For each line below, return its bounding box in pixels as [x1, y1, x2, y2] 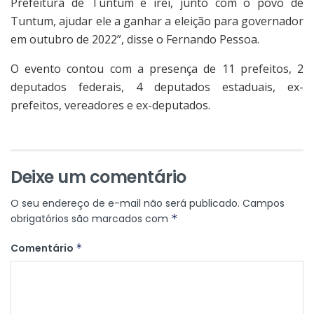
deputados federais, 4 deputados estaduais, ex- [11, 79, 303, 95]
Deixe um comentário [11, 165, 186, 189]
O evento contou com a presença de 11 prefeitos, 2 [11, 61, 303, 77]
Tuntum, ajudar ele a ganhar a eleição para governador [11, 13, 303, 29]
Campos [243, 196, 285, 211]
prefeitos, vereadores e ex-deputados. [11, 97, 210, 114]
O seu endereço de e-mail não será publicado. [11, 196, 240, 211]
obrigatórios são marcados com [11, 212, 171, 226]
